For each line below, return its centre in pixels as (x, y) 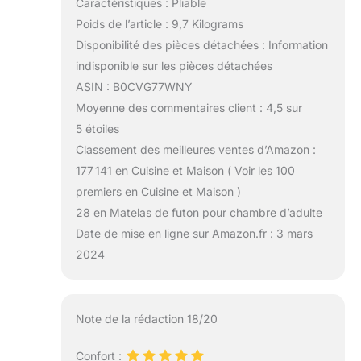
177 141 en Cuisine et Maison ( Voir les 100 (185, 171)
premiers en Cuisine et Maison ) (158, 192)
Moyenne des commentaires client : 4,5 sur (189, 108)
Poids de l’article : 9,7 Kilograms (159, 24)
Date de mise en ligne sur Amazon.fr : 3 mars (194, 234)
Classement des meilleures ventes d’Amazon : (195, 150)
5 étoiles (97, 129)
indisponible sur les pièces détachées (174, 66)
